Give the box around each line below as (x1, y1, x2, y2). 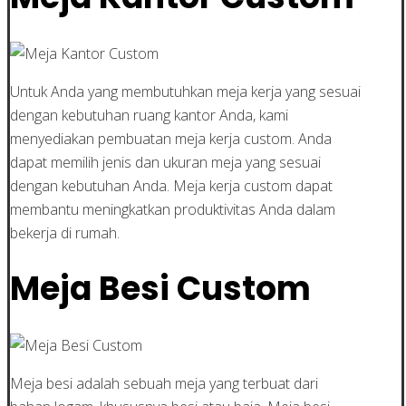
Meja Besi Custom (10, 265, 311, 312)
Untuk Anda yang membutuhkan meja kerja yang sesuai (10, 81, 361, 101)
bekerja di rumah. (10, 222, 120, 243)
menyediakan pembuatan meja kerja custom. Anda (10, 128, 332, 149)
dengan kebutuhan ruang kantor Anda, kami (10, 104, 288, 125)
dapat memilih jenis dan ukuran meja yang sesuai (10, 151, 321, 172)
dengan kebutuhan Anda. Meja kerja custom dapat (10, 175, 333, 196)
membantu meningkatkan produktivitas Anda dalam (10, 198, 335, 219)
